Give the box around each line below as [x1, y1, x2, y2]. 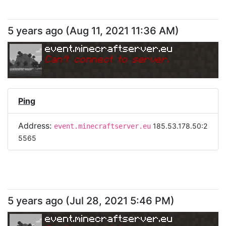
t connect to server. [65, 52, 169, 65]
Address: [18, 121, 54, 131]
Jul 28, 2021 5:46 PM [70, 195, 171, 207]
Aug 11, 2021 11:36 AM [70, 25, 175, 37]
